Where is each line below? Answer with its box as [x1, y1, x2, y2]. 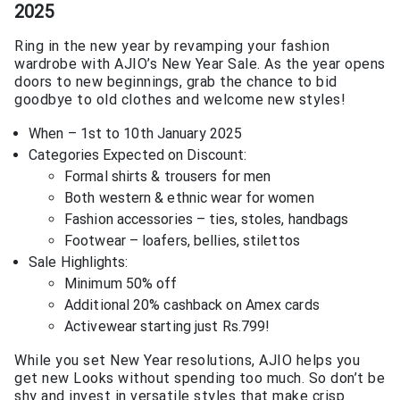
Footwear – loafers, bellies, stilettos [64, 231, 300, 249]
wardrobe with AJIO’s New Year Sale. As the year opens [14, 54, 386, 72]
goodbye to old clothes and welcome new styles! [14, 90, 346, 108]
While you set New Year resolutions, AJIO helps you [14, 351, 360, 369]
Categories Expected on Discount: [29, 146, 247, 163]
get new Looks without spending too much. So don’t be [14, 369, 385, 387]
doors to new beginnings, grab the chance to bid [14, 72, 337, 90]
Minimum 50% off [64, 274, 178, 292]
